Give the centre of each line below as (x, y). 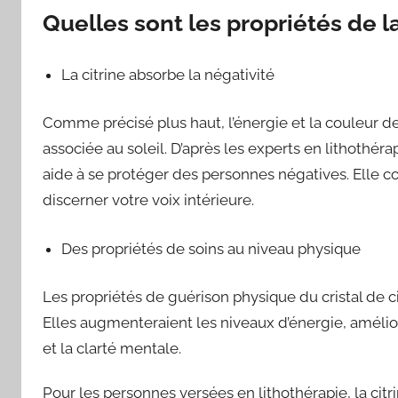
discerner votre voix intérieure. (148, 200)
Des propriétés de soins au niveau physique (211, 248)
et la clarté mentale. (112, 349)
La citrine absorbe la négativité (168, 74)
